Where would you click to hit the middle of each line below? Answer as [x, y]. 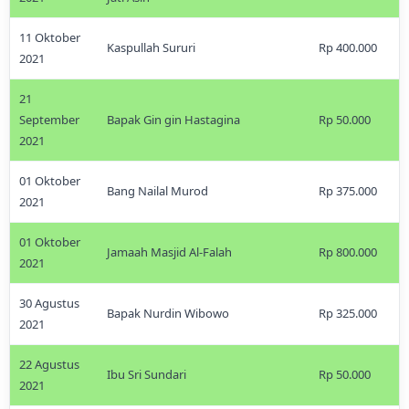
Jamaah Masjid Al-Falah [169, 252]
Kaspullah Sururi [151, 47]
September [49, 120]
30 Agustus [49, 303]
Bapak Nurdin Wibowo [168, 313]
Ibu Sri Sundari [147, 374]
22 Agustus [49, 364]
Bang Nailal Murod [157, 191]
